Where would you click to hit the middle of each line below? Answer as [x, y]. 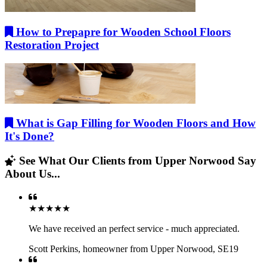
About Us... [32, 174]
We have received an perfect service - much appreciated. [134, 228]
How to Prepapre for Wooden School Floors [122, 32]
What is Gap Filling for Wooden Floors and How [134, 123]
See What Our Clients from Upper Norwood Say [136, 161]
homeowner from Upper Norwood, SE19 [161, 249]
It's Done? [30, 136]
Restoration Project [52, 45]
